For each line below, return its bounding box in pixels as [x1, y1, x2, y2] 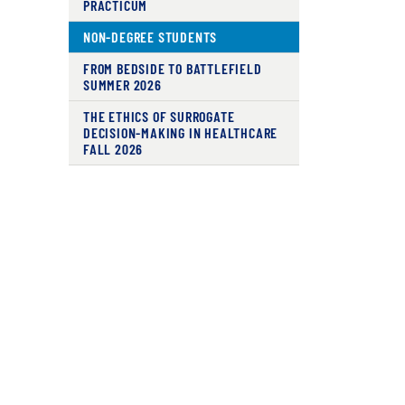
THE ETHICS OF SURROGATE [82, 108, 235, 125]
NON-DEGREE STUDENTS [82, 28, 218, 45]
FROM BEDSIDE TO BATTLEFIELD [82, 60, 262, 77]
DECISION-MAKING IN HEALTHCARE [82, 124, 278, 141]
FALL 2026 [82, 140, 144, 157]
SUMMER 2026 [82, 76, 162, 93]
